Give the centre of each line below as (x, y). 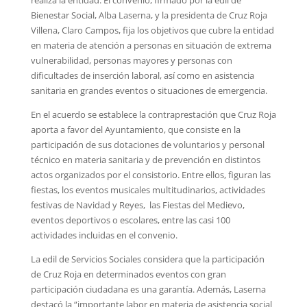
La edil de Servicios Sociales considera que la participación (147, 259)
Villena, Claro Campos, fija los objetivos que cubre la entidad (152, 30)
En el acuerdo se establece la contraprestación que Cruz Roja (153, 114)
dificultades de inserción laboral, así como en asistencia (142, 75)
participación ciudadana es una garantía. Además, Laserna (148, 289)
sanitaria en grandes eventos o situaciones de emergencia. (149, 90)
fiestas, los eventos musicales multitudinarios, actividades (148, 189)
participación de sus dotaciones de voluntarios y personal (147, 144)
